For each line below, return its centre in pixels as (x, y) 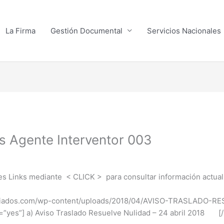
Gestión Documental (86, 30)
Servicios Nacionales (184, 30)
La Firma (20, 30)
